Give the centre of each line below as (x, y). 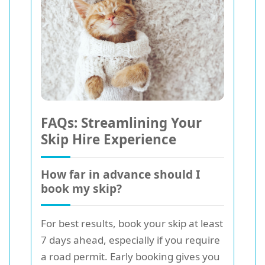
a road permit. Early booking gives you (130, 257)
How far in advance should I (120, 174)
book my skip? (81, 189)
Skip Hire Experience (109, 140)
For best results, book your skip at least (132, 224)
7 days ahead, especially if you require (130, 240)
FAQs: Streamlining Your (121, 123)
